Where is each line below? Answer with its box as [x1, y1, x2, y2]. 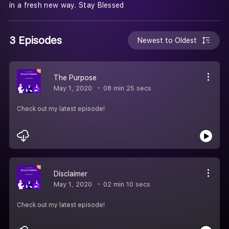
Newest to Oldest [138, 36, 197, 44]
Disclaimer [54, 169, 87, 178]
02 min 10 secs [101, 180, 150, 188]
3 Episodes [9, 34, 62, 47]
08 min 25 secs [101, 84, 151, 92]
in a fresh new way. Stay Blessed [9, 1, 124, 10]
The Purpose [54, 73, 97, 82]
